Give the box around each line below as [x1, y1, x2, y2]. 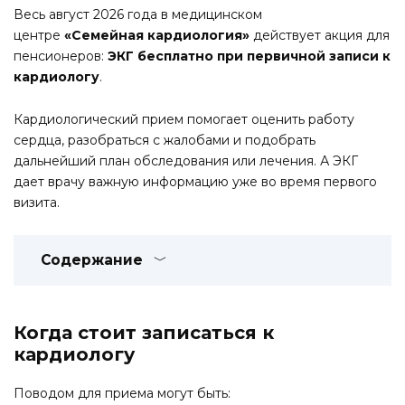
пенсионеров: [14, 48, 108, 65]
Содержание [41, 250, 143, 268]
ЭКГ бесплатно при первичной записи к [108, 48, 391, 65]
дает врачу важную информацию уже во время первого [14, 174, 377, 191]
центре [14, 27, 64, 44]
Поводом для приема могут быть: [14, 385, 231, 402]
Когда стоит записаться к [14, 322, 274, 344]
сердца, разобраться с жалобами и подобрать [14, 132, 316, 149]
